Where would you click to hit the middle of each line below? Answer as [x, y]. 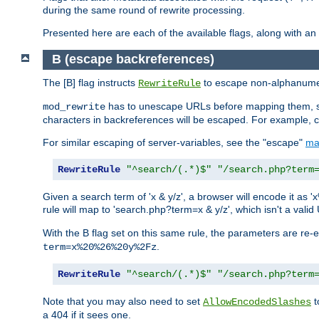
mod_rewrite [74, 107]
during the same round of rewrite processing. [144, 10]
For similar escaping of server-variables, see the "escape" [174, 143]
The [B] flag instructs [90, 83]
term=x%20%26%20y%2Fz [100, 247]
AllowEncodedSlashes [257, 302]
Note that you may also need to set [123, 302]
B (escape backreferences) [133, 59]
